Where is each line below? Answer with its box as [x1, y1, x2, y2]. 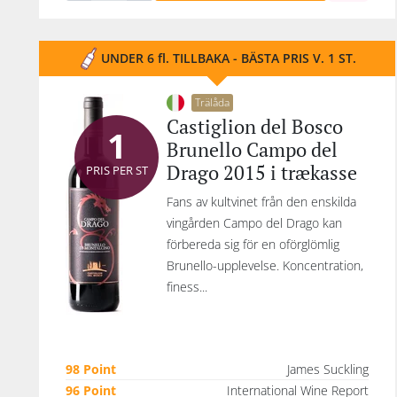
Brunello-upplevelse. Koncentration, [167, 257, 363, 274]
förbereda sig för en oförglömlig [167, 236, 339, 253]
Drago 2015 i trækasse [167, 160, 357, 185]
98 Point [66, 361, 116, 378]
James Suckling [287, 361, 369, 378]
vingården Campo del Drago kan [167, 214, 342, 231]
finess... [167, 278, 207, 295]
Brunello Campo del [167, 136, 338, 162]
